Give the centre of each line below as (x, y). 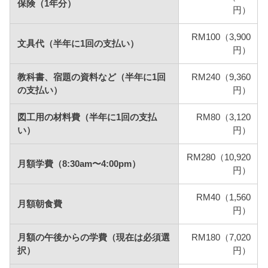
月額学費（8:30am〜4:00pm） (79, 164)
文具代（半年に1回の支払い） (78, 44)
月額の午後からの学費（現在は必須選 (94, 238)
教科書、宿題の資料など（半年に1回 (92, 77)
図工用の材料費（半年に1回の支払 (87, 118)
